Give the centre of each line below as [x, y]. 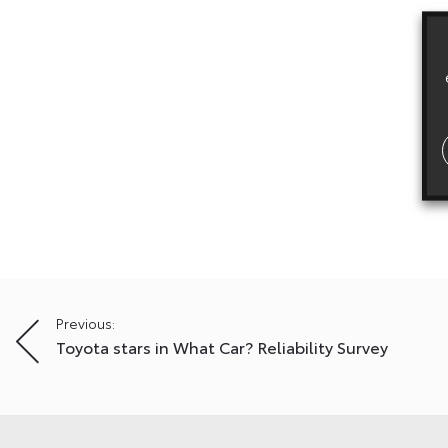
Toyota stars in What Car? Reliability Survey [222, 346]
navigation [82, 360]
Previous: [85, 322]
